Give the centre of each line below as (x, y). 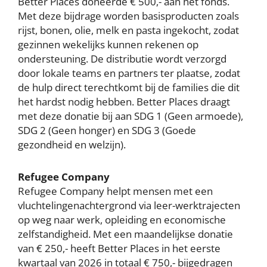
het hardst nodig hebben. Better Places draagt (124, 102)
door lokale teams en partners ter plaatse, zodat (129, 73)
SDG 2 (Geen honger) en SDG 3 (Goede (107, 130)
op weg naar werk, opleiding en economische (122, 220)
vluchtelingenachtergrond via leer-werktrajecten (129, 205)
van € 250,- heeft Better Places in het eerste (119, 248)
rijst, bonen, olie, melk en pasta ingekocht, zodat (128, 30)
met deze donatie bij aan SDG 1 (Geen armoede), (131, 116)
